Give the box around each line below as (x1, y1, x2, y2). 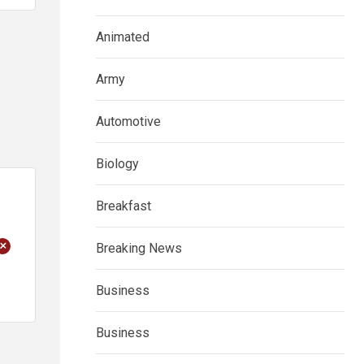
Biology (96, 156, 139, 172)
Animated (96, 29, 149, 45)
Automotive (96, 114, 161, 130)
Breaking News (96, 240, 182, 257)
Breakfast (96, 198, 151, 214)
